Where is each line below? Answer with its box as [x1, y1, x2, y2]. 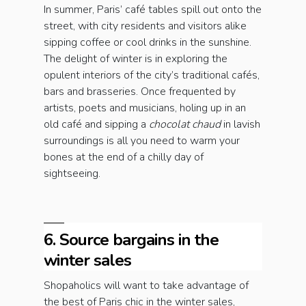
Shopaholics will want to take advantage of [44, 278, 249, 294]
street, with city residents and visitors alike [44, 18, 247, 34]
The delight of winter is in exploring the [44, 51, 227, 67]
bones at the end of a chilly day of [44, 150, 204, 165]
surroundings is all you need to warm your [44, 133, 240, 149]
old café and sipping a [44, 117, 149, 133]
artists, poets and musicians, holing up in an [44, 100, 246, 116]
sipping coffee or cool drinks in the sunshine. [44, 35, 251, 51]
